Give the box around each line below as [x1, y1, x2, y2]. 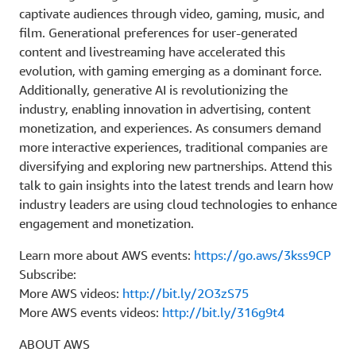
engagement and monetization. [19, 215, 194, 231]
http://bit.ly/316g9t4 [162, 304, 284, 320]
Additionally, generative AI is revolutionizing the [19, 81, 288, 98]
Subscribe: [19, 265, 76, 282]
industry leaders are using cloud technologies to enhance [19, 195, 337, 212]
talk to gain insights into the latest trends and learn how [19, 176, 333, 193]
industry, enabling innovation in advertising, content [19, 100, 311, 117]
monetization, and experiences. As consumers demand [19, 119, 321, 136]
